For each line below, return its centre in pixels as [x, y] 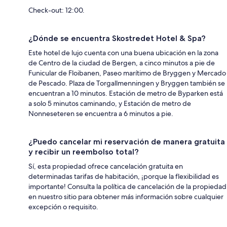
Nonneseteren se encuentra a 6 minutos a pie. [101, 114]
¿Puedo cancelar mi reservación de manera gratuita [127, 142]
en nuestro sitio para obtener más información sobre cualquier [126, 197]
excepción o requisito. [63, 207]
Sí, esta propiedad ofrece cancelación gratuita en [106, 166]
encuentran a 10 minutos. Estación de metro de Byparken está [126, 93]
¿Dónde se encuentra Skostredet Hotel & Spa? [117, 39]
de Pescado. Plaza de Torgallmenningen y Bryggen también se [127, 83]
